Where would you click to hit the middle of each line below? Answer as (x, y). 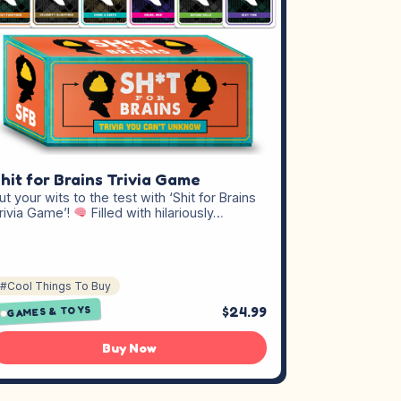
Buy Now (129, 348)
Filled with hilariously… (156, 213)
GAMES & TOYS (49, 311)
